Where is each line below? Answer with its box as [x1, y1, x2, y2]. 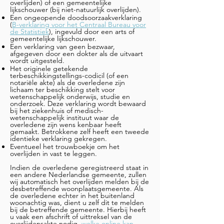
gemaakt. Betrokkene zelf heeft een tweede [10, 127, 149, 136]
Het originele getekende [10, 64, 88, 73]
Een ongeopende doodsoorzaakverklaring [10, 13, 142, 22]
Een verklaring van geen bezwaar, [10, 42, 115, 51]
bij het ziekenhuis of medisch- [10, 106, 103, 115]
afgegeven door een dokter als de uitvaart [10, 49, 143, 58]
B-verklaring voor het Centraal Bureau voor [12, 20, 146, 29]
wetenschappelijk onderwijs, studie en [10, 92, 130, 101]
